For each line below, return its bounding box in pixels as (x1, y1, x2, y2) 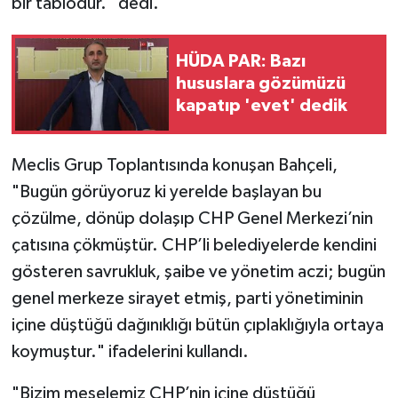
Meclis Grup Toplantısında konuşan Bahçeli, (11, 155, 338, 174)
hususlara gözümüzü (176, 75, 346, 93)
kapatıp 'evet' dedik (176, 97, 347, 115)
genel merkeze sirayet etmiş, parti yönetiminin (11, 289, 363, 307)
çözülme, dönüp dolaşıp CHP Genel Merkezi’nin (11, 209, 373, 227)
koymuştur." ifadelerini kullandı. (11, 342, 249, 361)
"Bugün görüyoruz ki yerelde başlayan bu (11, 182, 322, 201)
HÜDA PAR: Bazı (176, 52, 306, 71)
